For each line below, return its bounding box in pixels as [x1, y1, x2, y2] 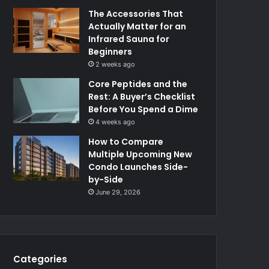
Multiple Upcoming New [88, 148, 193, 160]
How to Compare [88, 135, 164, 148]
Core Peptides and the [88, 77, 188, 90]
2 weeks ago [95, 59, 136, 68]
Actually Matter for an [88, 20, 187, 32]
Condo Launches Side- [88, 160, 189, 173]
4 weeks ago [95, 117, 136, 126]
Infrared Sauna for [88, 32, 170, 45]
